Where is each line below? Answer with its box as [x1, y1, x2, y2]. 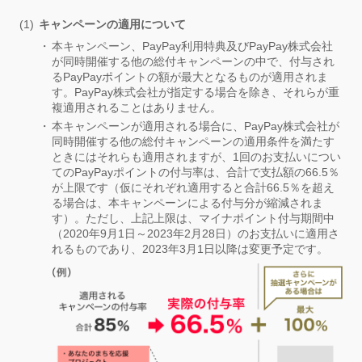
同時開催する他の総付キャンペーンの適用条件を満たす [52, 134, 335, 148]
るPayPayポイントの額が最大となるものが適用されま [52, 69, 328, 83]
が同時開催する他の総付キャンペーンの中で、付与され [52, 54, 335, 68]
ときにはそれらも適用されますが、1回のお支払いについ [52, 149, 341, 163]
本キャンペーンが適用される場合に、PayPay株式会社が [52, 119, 339, 133]
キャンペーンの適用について [39, 17, 186, 31]
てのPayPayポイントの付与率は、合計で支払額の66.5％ [52, 165, 339, 179]
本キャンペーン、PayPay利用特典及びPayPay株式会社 [52, 39, 333, 53]
